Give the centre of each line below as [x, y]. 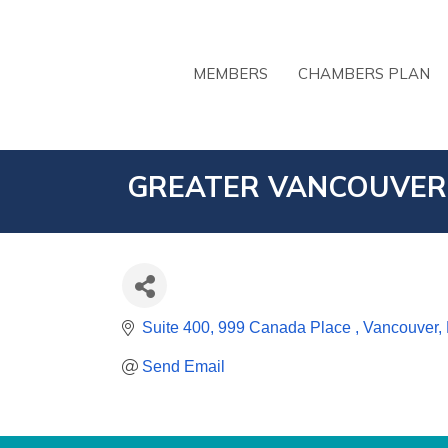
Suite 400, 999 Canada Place [248, 327]
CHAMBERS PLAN [364, 73]
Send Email [183, 366]
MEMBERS [230, 73]
